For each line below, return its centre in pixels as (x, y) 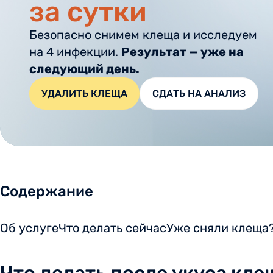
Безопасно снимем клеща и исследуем (143, 35)
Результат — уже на (183, 52)
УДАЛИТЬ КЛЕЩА (84, 94)
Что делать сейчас (112, 228)
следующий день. (84, 69)
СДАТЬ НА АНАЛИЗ (199, 94)
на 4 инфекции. (75, 52)
